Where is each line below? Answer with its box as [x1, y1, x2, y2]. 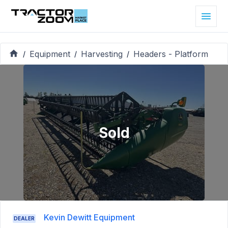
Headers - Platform [133, 48, 208, 59]
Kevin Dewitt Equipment [44, 212, 135, 223]
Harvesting [81, 48, 123, 59]
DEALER [14, 215, 35, 222]
